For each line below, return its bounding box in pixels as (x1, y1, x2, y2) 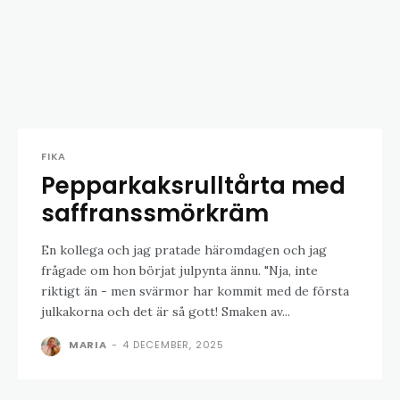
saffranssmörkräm (41, 196, 269, 229)
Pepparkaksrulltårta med (41, 169, 346, 202)
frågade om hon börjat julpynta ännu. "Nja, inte (41, 262, 318, 279)
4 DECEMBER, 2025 (122, 337, 225, 352)
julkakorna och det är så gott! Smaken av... (41, 303, 290, 320)
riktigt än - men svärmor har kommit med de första (41, 282, 349, 299)
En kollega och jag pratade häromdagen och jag (41, 241, 327, 258)
